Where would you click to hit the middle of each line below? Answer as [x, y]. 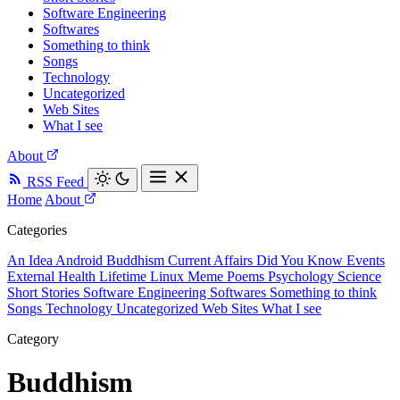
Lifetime [125, 276]
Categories [37, 230]
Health [79, 276]
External [33, 276]
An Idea [31, 260]
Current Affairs [212, 260]
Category [33, 339]
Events [366, 260]
